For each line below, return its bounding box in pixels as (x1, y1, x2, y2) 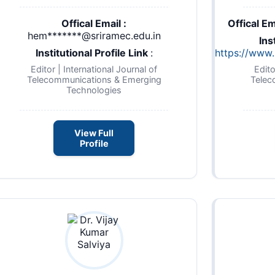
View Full (74, 127, 114, 138)
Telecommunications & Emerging (26, 74, 161, 85)
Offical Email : (61, 17, 126, 29)
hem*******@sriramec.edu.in (27, 29, 161, 42)
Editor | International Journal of (31, 63, 157, 74)
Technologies (66, 84, 122, 95)
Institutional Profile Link (35, 46, 150, 59)
